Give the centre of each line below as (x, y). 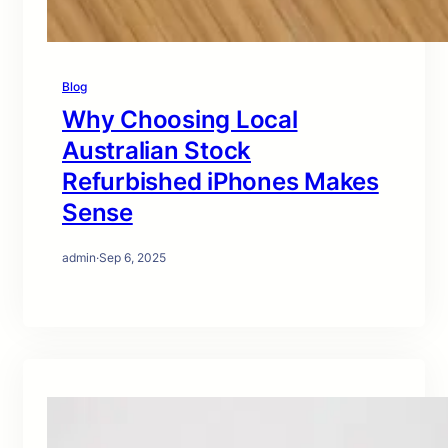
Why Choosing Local (180, 119)
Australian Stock (156, 150)
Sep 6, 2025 (132, 257)
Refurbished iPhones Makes (220, 181)
